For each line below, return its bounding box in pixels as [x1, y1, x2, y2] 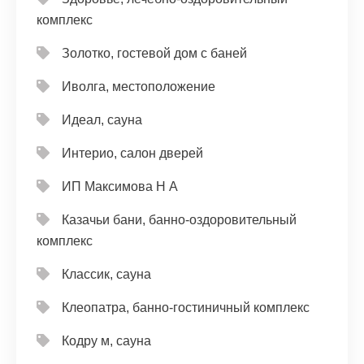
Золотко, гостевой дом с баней [62, 46, 247, 60]
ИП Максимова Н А [62, 180, 178, 193]
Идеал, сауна [62, 113, 142, 127]
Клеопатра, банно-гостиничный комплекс [62, 301, 310, 314]
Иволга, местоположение [62, 80, 215, 93]
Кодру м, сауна [62, 334, 151, 348]
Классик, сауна [62, 267, 151, 281]
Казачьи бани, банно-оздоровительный [62, 213, 297, 227]
